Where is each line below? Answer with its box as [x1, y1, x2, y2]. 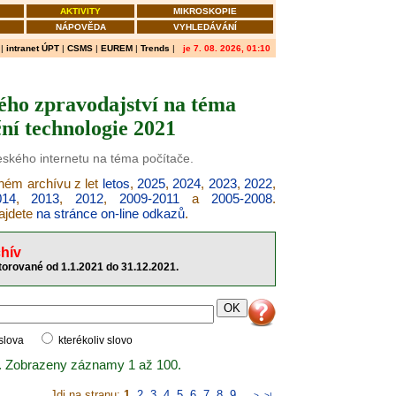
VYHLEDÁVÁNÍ [173, 22, 237, 32]
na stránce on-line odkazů [36, 206, 185, 221]
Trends [141, 43, 170, 53]
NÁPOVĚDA [55, 22, 106, 32]
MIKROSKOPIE [173, 6, 237, 16]
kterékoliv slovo [56, 334, 133, 346]
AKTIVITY [60, 6, 101, 16]
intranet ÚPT [6, 43, 59, 53]
